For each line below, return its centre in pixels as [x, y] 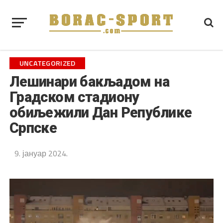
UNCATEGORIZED [47, 63]
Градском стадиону [74, 97]
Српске [33, 128]
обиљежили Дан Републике [101, 112]
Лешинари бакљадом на [89, 82]
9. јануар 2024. [41, 153]
